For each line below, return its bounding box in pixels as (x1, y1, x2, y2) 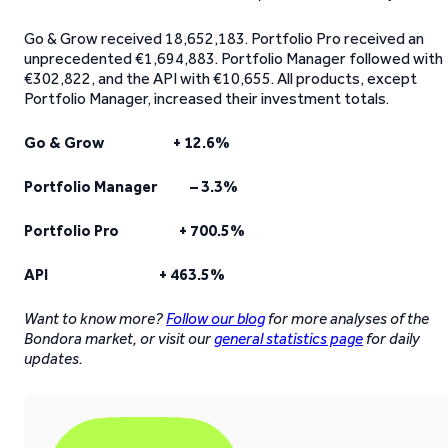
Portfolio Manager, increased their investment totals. (24, 89, 389, 108)
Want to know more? (24, 309, 166, 328)
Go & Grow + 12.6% (24, 133, 230, 152)
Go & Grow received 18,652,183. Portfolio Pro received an (24, 29, 424, 48)
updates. (24, 349, 83, 368)
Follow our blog (166, 309, 265, 328)
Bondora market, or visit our (24, 329, 214, 348)
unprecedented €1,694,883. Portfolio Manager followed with (24, 49, 443, 68)
